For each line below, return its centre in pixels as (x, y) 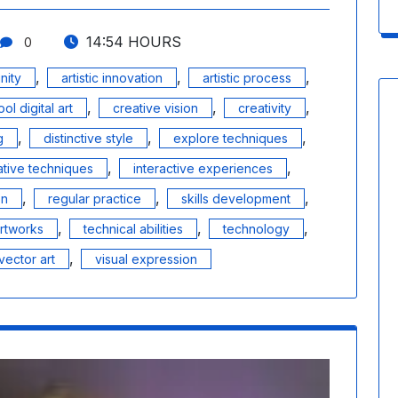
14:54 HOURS (131, 42)
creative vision (155, 108)
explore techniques (231, 139)
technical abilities (133, 229)
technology (256, 229)
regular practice (95, 199)
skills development (236, 199)
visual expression (146, 259)
